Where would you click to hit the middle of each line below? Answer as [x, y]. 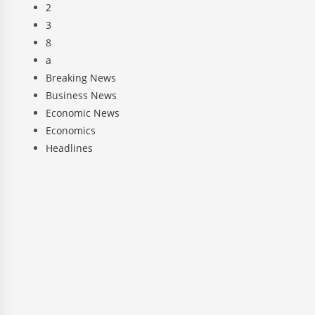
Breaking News [81, 77]
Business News [81, 95]
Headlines [69, 148]
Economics [70, 130]
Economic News [82, 112]
